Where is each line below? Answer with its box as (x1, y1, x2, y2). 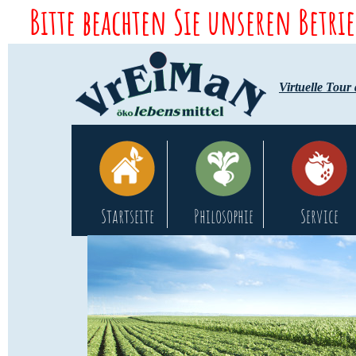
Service (300, 204, 339, 228)
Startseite (100, 204, 154, 228)
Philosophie (193, 204, 253, 228)
